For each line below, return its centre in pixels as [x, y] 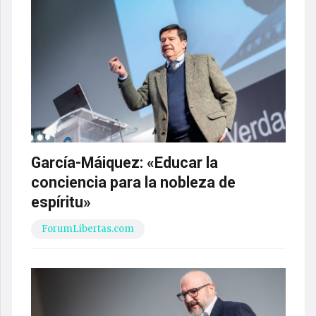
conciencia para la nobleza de [133, 182]
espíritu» [61, 202]
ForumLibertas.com [87, 229]
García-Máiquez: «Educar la [124, 162]
